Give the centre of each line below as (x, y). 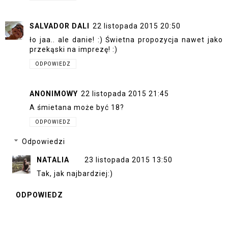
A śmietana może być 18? (77, 108)
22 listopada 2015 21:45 (125, 94)
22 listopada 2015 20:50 (137, 26)
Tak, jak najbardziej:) (75, 173)
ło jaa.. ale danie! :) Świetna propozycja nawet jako (126, 39)
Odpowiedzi (44, 142)
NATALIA (53, 160)
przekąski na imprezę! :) (74, 49)
